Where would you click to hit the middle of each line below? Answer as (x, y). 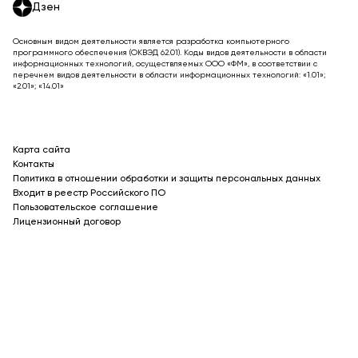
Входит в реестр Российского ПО (89, 194)
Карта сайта (42, 151)
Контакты (34, 165)
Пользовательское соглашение (86, 208)
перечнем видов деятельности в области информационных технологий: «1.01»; (169, 76)
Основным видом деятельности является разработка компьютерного (151, 42)
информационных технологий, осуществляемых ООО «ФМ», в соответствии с (165, 64)
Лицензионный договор (67, 223)
